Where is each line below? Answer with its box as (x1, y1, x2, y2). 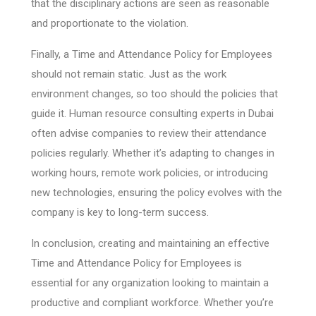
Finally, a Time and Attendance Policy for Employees (31, 47, 272, 61)
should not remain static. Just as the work (31, 67, 226, 80)
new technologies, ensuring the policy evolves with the (31, 186, 282, 199)
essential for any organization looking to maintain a (31, 276, 269, 289)
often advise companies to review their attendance (31, 126, 267, 140)
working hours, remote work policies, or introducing (31, 166, 268, 179)
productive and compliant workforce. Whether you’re (31, 296, 274, 309)
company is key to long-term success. (31, 205, 209, 219)
